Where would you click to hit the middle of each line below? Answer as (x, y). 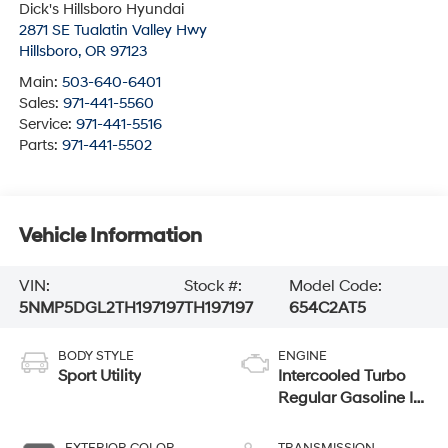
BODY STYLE (95, 355)
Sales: (40, 103)
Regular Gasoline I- (349, 397)
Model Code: (336, 286)
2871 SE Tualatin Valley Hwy (112, 30)
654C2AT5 (328, 308)
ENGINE (302, 355)
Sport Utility (99, 375)
